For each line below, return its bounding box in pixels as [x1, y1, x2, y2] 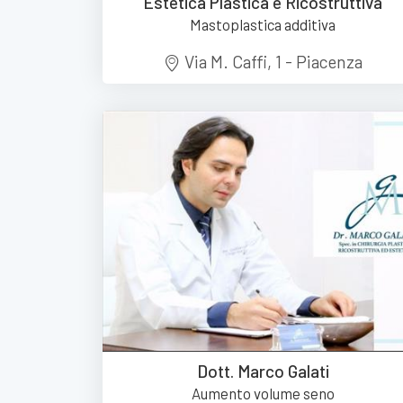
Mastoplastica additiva [190, 14, 336, 33]
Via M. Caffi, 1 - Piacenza [180, 50, 363, 72]
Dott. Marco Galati [196, 360, 329, 381]
